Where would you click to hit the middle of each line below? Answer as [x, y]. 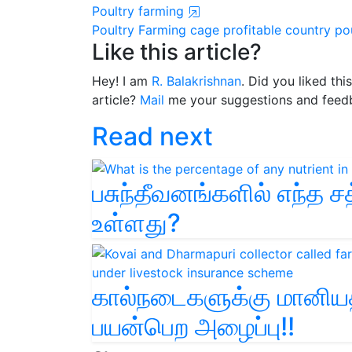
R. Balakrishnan [196, 81]
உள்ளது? [136, 222]
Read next [152, 137]
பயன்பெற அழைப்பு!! [193, 326]
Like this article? [177, 52]
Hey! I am [122, 81]
